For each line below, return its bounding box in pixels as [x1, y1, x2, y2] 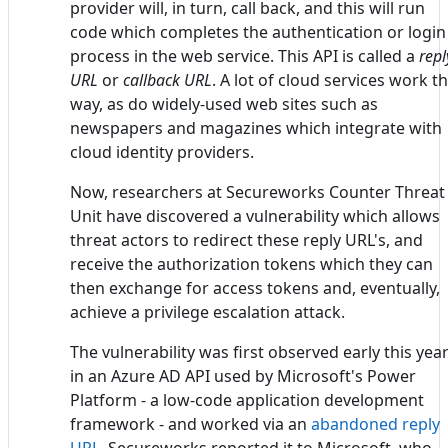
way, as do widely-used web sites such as [70, 92, 378, 115]
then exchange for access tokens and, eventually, [70, 276, 440, 299]
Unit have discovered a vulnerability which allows [70, 204, 440, 227]
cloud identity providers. [70, 140, 254, 163]
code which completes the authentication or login [70, 20, 446, 43]
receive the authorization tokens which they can [70, 252, 433, 275]
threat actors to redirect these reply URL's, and [70, 228, 423, 251]
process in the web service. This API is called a [70, 44, 419, 67]
